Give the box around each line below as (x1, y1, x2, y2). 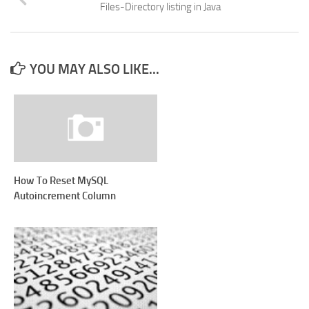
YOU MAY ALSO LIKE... (30, 61, 159, 77)
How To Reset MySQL (14, 175, 108, 187)
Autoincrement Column (14, 190, 116, 202)
